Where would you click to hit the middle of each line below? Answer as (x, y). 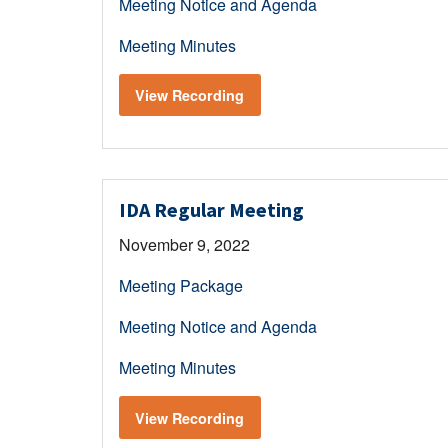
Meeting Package (181, 286)
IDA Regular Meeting (211, 210)
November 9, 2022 (184, 245)
